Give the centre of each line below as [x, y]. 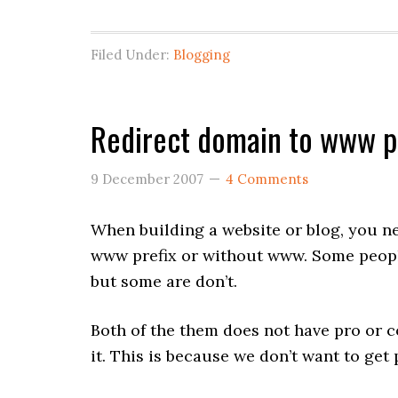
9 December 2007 [147, 179]
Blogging [202, 55]
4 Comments [267, 179]
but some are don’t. [164, 281]
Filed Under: [132, 55]
